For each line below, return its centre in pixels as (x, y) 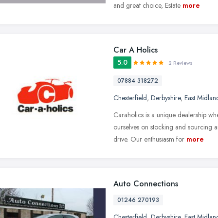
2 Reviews (180, 63)
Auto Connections (146, 183)
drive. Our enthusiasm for (149, 139)
